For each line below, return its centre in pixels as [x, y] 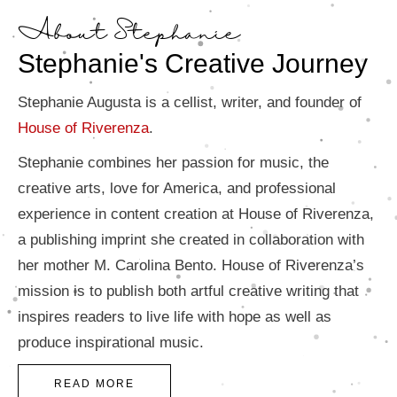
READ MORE [94, 383]
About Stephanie [129, 34]
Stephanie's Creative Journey [193, 63]
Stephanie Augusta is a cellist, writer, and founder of [190, 102]
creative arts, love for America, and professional [177, 188]
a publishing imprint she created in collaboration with [191, 239]
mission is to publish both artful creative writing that [188, 291]
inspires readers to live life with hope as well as [175, 316]
